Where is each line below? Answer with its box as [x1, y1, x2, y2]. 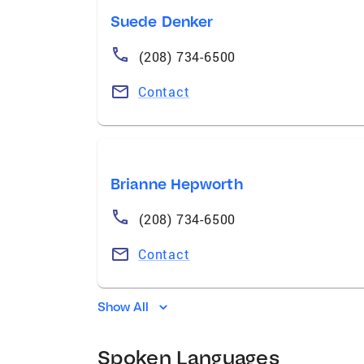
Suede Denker [110, 11, 214, 31]
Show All [97, 298, 149, 314]
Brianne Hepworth [110, 174, 243, 193]
